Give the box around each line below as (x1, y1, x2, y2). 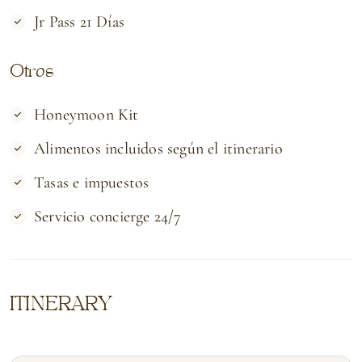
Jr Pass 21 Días (34, 11, 124, 32)
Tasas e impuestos (34, 172, 149, 192)
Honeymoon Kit (34, 104, 139, 124)
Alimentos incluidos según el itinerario (34, 138, 283, 158)
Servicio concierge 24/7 (34, 206, 182, 226)
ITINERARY (10, 288, 112, 319)
